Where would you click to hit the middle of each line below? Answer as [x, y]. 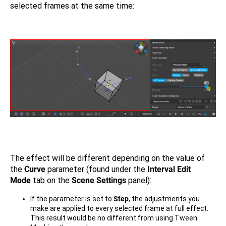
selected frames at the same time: [72, 6]
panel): [139, 180]
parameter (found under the [96, 169]
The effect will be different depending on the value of [107, 158]
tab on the [51, 180]
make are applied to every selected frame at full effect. [119, 208]
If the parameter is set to [72, 199]
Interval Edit [169, 169]
